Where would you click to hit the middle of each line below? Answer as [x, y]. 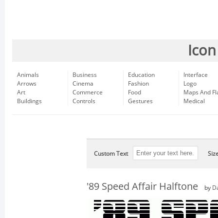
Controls [84, 101]
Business [85, 75]
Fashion [138, 84]
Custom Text [111, 154]
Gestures [140, 101]
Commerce [88, 92]
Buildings [29, 101]
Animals [28, 75]
